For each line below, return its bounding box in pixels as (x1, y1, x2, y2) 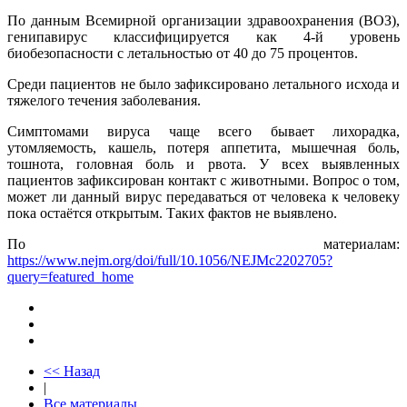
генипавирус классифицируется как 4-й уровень (7, 28, 400, 45)
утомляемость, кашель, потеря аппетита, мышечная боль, (7, 139, 400, 155)
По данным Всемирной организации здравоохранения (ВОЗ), (7, 12, 400, 28)
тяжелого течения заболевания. (7, 92, 201, 108)
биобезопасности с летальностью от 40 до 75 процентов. (7, 45, 358, 61)
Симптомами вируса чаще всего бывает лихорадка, (7, 123, 400, 139)
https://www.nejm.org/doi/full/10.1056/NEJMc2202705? (7, 252, 333, 268)
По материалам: (7, 235, 400, 252)
